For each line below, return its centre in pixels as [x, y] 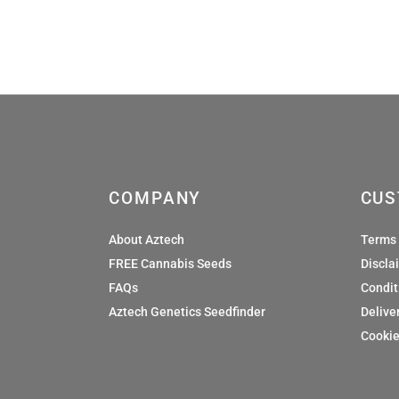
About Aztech [147, 239]
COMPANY [155, 198]
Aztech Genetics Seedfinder [187, 311]
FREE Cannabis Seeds [170, 263]
